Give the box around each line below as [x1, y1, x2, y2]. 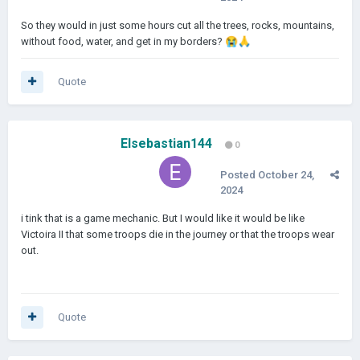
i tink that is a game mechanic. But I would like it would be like [21, 212, 305, 224]
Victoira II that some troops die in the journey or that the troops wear [21, 228, 334, 240]
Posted [220, 169, 258, 181]
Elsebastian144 [121, 136, 212, 151]
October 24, [258, 169, 314, 181]
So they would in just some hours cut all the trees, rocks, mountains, [21, 19, 334, 31]
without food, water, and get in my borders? [21, 35, 225, 47]
